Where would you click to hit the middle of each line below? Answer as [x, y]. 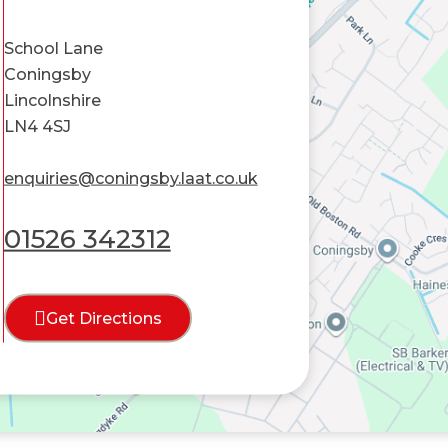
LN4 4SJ [37, 127]
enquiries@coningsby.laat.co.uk [130, 179]
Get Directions [103, 319]
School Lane [53, 49]
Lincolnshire [52, 101]
